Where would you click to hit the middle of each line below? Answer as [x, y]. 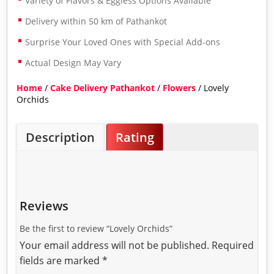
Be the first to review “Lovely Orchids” [96, 228]
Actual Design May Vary [73, 62]
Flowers [180, 87]
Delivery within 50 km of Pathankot [96, 21]
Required [233, 245]
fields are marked [61, 260]
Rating [135, 137]
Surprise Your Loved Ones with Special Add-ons [123, 42]
